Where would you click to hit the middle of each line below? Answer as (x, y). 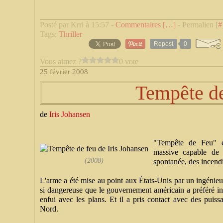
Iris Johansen (70, 114)
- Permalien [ (197, 25)
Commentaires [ (140, 25)
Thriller (70, 34)
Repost (164, 44)
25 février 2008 (64, 72)
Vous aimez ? (61, 61)
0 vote (129, 61)
